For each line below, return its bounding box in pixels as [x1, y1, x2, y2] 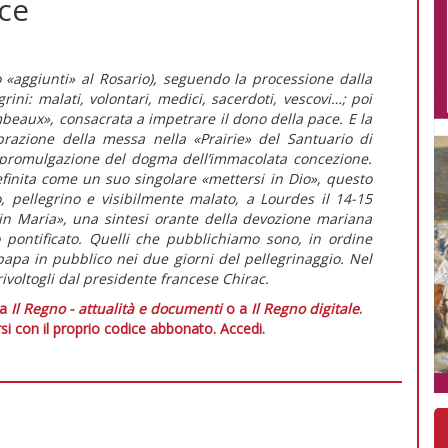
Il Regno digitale [251, 298, 359, 318]
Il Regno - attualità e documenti [11, 298, 222, 318]
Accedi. [219, 318, 265, 338]
